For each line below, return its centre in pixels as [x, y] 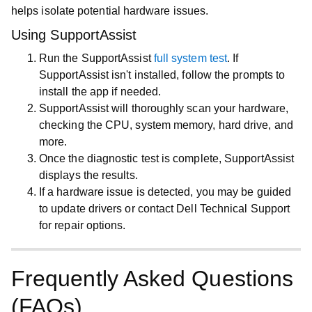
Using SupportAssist [74, 35]
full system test [190, 58]
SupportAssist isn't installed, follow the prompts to [162, 75]
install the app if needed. [100, 92]
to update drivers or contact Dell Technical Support [165, 209]
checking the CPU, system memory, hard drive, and [166, 125]
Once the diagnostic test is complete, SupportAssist [167, 158]
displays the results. [88, 175]
